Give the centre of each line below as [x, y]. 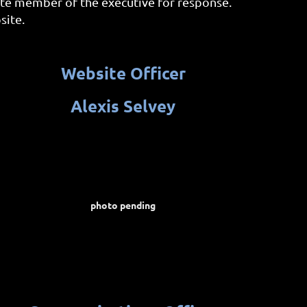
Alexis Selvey [123, 106]
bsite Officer [135, 73]
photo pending [123, 205]
